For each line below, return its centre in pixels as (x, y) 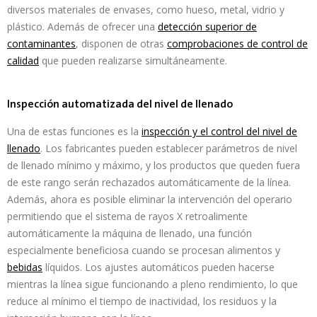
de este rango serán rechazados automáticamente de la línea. (149, 182)
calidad (23, 60)
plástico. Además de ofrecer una (82, 27)
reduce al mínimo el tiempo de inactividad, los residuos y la (142, 301)
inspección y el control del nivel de (219, 131)
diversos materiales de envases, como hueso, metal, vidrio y (146, 10)
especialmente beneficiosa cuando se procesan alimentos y (144, 250)
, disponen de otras (121, 44)
